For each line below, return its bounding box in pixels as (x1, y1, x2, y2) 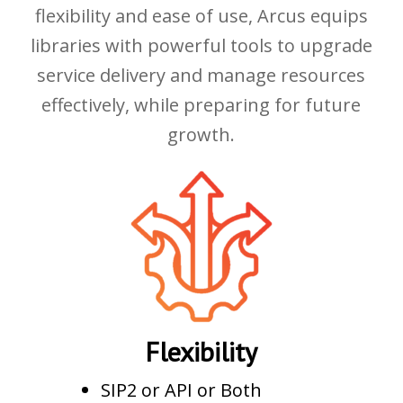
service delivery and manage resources (37, 63, 366, 88)
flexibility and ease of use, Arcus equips (34, 4, 368, 29)
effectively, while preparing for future (41, 93, 362, 118)
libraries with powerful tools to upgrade (30, 33, 372, 58)
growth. (167, 122, 236, 148)
